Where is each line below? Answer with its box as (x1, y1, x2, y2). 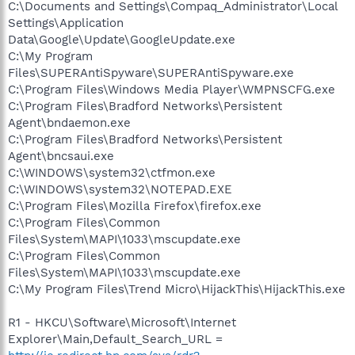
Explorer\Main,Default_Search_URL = (8, 331, 223, 346)
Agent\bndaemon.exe (8, 115, 131, 130)
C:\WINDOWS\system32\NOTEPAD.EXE (8, 181, 232, 197)
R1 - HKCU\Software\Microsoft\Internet (8, 315, 236, 330)
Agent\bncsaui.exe (8, 148, 114, 163)
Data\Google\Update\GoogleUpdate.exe (8, 32, 235, 47)
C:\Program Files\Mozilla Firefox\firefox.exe (8, 198, 261, 213)
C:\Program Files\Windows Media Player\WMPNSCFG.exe (8, 82, 335, 97)
